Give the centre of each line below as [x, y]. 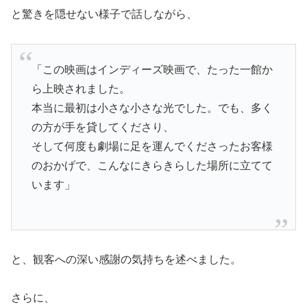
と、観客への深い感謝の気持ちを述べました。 [126, 259]
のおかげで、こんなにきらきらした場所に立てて [152, 165]
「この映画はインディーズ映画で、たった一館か [152, 69]
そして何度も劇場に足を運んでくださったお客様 [152, 146]
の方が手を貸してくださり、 [102, 127]
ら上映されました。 [81, 88]
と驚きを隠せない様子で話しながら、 [104, 14]
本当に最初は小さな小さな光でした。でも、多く [152, 108]
